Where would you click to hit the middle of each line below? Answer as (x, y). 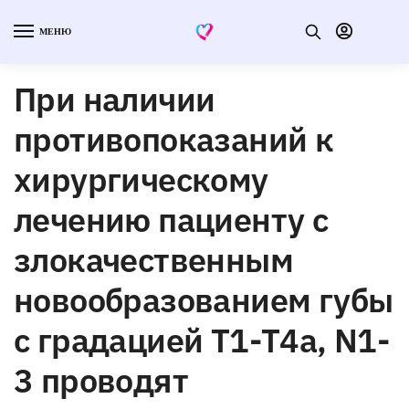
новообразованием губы (204, 299)
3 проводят (101, 380)
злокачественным (153, 259)
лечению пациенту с (171, 219)
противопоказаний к (174, 139)
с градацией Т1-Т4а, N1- (202, 340)
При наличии (115, 99)
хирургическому (141, 179)
